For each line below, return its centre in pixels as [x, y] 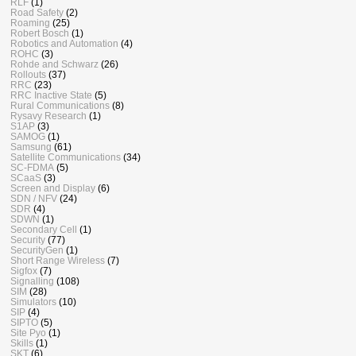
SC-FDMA [32, 168]
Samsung [31, 147]
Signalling [32, 281]
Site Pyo [28, 333]
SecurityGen [37, 250]
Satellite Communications [66, 157]
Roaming [30, 23]
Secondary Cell [44, 230]
